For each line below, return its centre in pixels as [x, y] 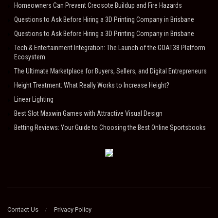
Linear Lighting [34, 100]
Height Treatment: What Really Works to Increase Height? [92, 85]
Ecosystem [30, 57]
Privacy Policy [73, 209]
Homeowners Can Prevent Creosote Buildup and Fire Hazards [98, 6]
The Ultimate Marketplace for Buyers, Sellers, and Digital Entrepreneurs [110, 71]
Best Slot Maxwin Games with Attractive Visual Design [88, 114]
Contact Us [23, 209]
